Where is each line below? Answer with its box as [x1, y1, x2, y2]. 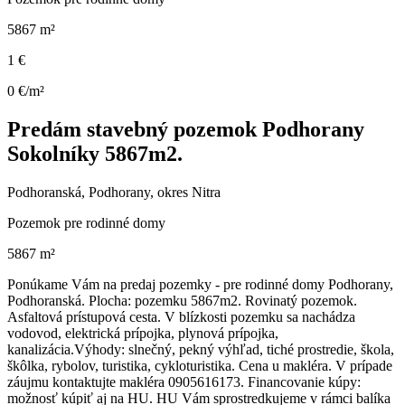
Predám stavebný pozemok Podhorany [7, 118, 364, 142]
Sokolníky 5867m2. [7, 142, 183, 166]
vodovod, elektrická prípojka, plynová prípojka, [7, 325, 278, 342]
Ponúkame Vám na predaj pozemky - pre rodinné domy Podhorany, [7, 277, 393, 293]
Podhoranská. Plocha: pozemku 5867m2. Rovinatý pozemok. [7, 293, 357, 309]
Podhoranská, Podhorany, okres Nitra [7, 184, 221, 201]
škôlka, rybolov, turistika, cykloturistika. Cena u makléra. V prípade [7, 358, 392, 374]
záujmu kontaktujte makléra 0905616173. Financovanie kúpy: [7, 374, 361, 391]
